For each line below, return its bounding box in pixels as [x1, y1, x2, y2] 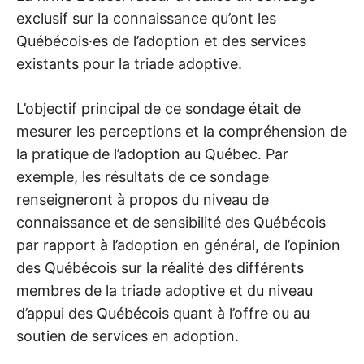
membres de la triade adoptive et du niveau [16, 281, 313, 299]
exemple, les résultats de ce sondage [16, 167, 269, 185]
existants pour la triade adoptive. [16, 54, 242, 72]
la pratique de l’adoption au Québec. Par [16, 145, 288, 162]
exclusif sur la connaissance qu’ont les [16, 9, 276, 27]
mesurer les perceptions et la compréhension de [16, 122, 347, 140]
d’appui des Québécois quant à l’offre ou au [16, 304, 310, 322]
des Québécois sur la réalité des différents [16, 258, 304, 276]
